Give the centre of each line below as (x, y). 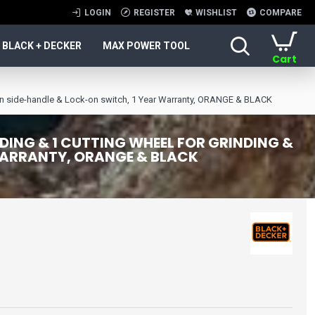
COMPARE (281, 12)
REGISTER (154, 12)
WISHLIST (216, 12)
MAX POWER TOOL (146, 45)
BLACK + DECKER (42, 45)
